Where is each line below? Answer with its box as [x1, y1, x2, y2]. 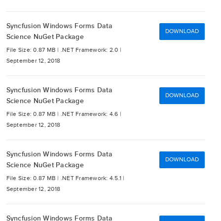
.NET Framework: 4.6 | [60, 110, 121, 118]
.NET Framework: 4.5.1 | [60, 175, 125, 182]
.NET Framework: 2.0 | [60, 46, 121, 54]
